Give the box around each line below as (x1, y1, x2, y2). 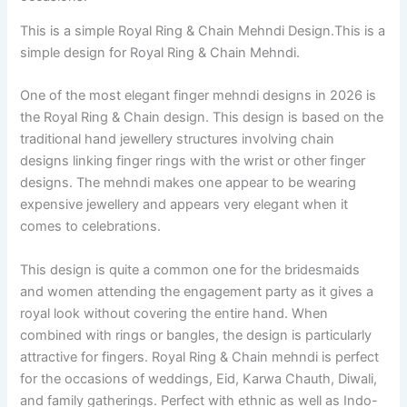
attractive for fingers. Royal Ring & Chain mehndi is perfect (20, 348, 380, 365)
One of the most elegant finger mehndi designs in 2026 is (20, 87, 377, 104)
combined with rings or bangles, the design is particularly (20, 326, 372, 343)
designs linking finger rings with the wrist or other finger (20, 153, 366, 170)
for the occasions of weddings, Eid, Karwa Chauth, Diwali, (20, 370, 378, 387)
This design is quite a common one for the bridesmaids (20, 261, 361, 278)
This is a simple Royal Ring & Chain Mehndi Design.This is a (20, 23, 386, 40)
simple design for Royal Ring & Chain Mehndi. (20, 45, 301, 62)
